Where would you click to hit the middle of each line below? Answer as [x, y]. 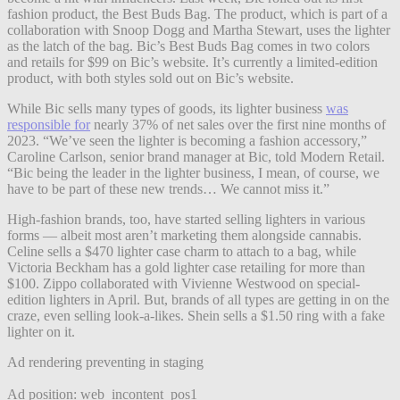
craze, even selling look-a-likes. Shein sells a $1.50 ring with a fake [196, 316]
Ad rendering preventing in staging [105, 362]
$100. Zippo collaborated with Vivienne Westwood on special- [183, 284]
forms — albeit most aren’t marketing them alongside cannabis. [184, 236]
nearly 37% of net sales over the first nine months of [238, 125]
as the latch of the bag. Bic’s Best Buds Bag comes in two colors [188, 46]
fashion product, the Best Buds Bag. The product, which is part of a [197, 14]
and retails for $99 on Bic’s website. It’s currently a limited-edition [192, 62]
